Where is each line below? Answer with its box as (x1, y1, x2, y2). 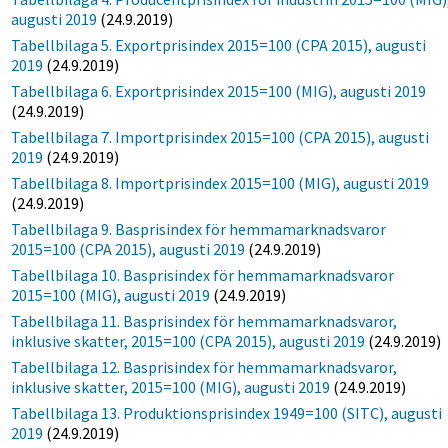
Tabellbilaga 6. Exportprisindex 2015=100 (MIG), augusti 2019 (11, 80, 427, 101)
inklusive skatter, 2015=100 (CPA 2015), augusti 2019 (11, 330, 366, 351)
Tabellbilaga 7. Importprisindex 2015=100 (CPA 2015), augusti (11, 126, 430, 147)
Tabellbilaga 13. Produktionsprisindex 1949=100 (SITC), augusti (11, 402, 443, 423)
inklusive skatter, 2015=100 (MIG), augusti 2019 (11, 376, 331, 397)
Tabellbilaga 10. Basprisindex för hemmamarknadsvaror (11, 264, 395, 285)
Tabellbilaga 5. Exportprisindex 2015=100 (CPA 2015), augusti (11, 34, 427, 55)
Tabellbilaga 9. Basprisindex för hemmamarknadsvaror (11, 218, 387, 239)
